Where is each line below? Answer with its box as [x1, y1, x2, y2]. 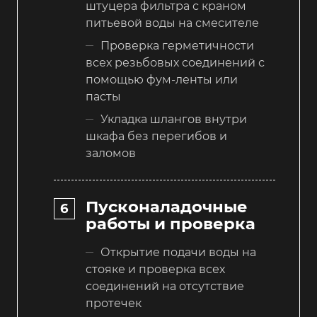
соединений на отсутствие [86, 279, 244, 294]
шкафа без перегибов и [86, 129, 227, 143]
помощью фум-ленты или [86, 72, 238, 86]
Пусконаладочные [86, 197, 248, 217]
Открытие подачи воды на [100, 246, 256, 260]
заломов [86, 146, 136, 160]
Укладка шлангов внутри [100, 112, 247, 126]
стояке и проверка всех [86, 263, 225, 277]
